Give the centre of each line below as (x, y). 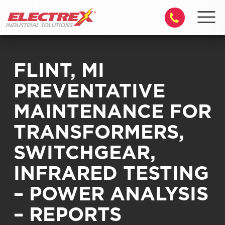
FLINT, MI (59, 70)
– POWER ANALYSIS (111, 193)
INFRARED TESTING (111, 173)
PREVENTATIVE (89, 90)
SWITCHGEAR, (84, 152)
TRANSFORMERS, (99, 132)
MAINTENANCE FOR (112, 111)
